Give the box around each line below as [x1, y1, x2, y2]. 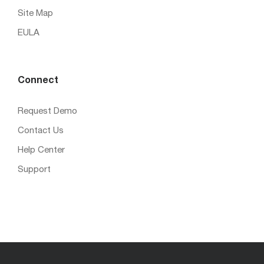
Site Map [18, 9, 53, 18]
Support [18, 165, 51, 174]
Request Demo [18, 107, 77, 116]
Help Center [18, 146, 65, 155]
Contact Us [18, 126, 64, 136]
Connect [18, 76, 58, 86]
